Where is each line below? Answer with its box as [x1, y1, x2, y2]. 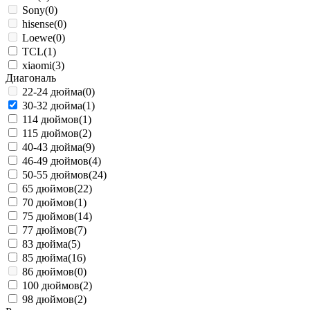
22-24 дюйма [22, 85, 82, 98]
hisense [22, 17, 54, 30]
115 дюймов [22, 127, 79, 139]
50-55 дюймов [22, 168, 89, 181]
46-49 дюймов [22, 154, 89, 167]
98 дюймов [22, 293, 74, 305]
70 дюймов [22, 196, 74, 208]
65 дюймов [22, 182, 74, 194]
